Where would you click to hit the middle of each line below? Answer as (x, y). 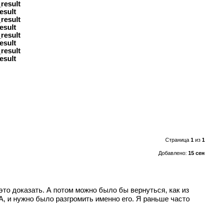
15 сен (196, 153)
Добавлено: (173, 153)
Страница (178, 140)
